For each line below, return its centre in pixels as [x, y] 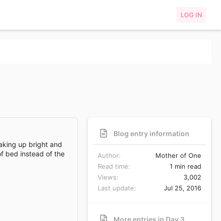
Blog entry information [152, 133]
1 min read [185, 166]
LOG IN [191, 15]
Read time [113, 166]
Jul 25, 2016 [183, 188]
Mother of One [178, 155]
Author [108, 155]
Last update [116, 188]
